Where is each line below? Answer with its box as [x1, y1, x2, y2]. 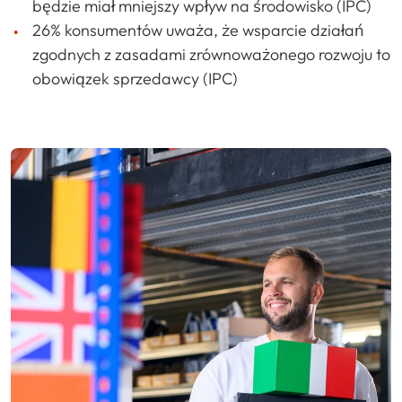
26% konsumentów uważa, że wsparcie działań [32, 20, 364, 41]
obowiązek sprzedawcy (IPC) [32, 68, 238, 90]
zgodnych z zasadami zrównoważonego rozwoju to [32, 44, 390, 66]
